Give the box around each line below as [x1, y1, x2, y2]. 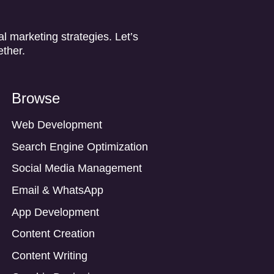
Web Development [12, 119, 102, 131]
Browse [12, 90, 60, 107]
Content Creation [12, 228, 95, 240]
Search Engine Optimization [12, 140, 148, 153]
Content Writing [12, 249, 87, 262]
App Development [12, 206, 99, 218]
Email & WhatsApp [12, 183, 103, 196]
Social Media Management [12, 162, 142, 175]
